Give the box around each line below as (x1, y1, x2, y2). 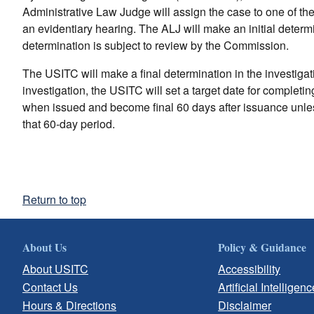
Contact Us (22, 279, 78, 295)
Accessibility (218, 261, 281, 277)
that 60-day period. (22, 116, 115, 132)
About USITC (22, 261, 88, 277)
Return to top (22, 191, 86, 207)
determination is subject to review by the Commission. (22, 37, 289, 53)
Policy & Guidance (218, 239, 307, 255)
